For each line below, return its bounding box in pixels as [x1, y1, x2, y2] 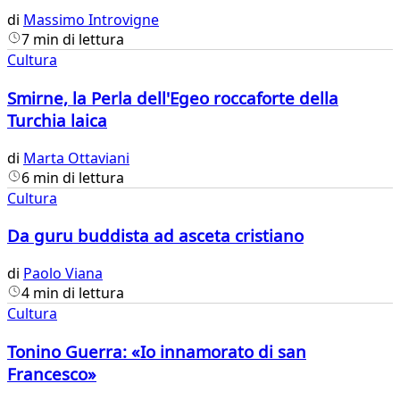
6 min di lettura [21, 167, 124, 187]
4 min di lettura [21, 283, 124, 304]
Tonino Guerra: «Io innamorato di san [7, 339, 306, 362]
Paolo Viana [23, 263, 103, 284]
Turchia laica [7, 109, 107, 132]
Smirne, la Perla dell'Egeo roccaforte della [7, 87, 338, 110]
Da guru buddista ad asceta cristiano [7, 224, 304, 247]
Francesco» [7, 362, 96, 385]
